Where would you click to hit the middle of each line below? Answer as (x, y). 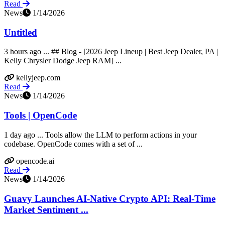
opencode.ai (35, 161)
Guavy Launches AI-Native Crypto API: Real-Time (110, 198)
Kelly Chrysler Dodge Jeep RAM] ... (63, 61)
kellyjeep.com (38, 78)
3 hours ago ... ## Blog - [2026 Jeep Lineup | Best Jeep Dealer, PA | (111, 52)
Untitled (21, 32)
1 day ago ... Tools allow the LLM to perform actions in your (100, 135)
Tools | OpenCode (40, 116)
